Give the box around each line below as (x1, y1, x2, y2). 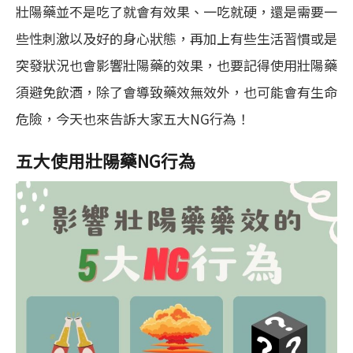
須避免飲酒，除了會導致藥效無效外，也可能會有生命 (16, 81, 337, 102)
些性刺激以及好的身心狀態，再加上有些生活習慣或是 (16, 28, 337, 48)
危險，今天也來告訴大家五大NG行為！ (16, 108, 250, 128)
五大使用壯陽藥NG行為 (16, 148, 195, 173)
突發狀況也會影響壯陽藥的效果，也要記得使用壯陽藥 (16, 54, 337, 75)
